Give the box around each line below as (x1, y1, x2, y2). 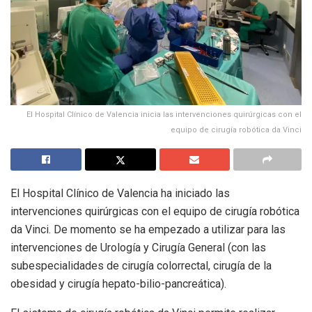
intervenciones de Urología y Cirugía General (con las (10, 241, 266, 255)
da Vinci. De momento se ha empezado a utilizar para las (10, 223, 286, 237)
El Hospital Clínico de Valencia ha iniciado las (10, 187, 230, 201)
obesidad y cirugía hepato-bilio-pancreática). (10, 277, 226, 291)
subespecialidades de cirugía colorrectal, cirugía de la (10, 259, 272, 273)
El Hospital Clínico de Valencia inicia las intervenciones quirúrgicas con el (26, 110, 302, 120)
